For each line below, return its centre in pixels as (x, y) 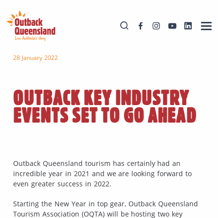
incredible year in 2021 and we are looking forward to (103, 173)
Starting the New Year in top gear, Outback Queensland (106, 203)
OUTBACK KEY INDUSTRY (101, 98)
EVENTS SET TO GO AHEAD (105, 116)
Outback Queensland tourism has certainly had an (97, 163)
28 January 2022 (36, 58)
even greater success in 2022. (62, 183)
